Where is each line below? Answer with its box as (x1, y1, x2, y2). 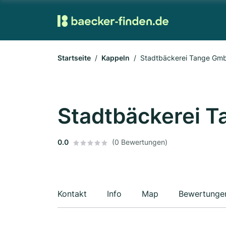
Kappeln (101, 53, 130, 62)
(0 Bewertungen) (112, 138, 167, 146)
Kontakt (58, 189, 87, 199)
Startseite (58, 53, 91, 62)
